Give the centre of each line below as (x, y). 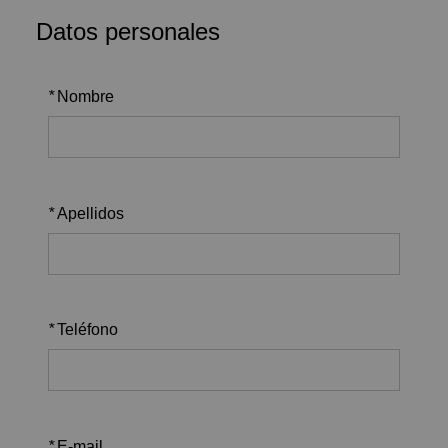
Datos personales (128, 31)
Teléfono (87, 330)
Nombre (85, 97)
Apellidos (90, 213)
